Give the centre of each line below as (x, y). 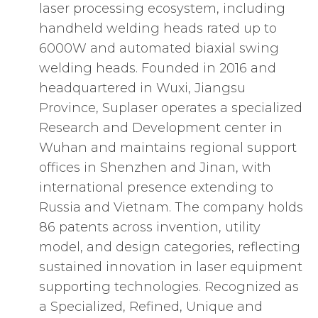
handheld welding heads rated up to (158, 29)
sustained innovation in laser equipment (171, 267)
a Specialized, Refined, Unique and (151, 307)
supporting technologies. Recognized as (169, 287)
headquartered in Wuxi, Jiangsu (142, 88)
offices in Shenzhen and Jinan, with (155, 168)
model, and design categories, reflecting (170, 247)
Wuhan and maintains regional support (168, 148)
